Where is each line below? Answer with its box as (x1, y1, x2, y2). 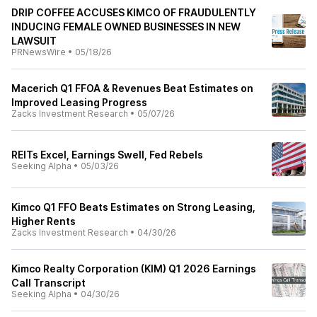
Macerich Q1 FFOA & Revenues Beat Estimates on (11, 82, 253, 94)
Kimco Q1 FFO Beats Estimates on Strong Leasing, (11, 201, 255, 213)
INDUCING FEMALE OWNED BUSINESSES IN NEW (11, 21, 241, 33)
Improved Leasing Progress (11, 96, 147, 108)
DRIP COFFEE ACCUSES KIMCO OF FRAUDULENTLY (11, 6, 256, 18)
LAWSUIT (11, 35, 57, 47)
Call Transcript (11, 277, 86, 289)
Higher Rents (11, 215, 76, 227)
